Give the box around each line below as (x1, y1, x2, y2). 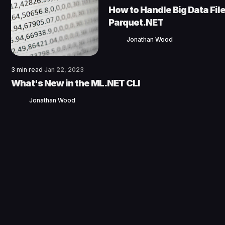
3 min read (11, 66, 44, 74)
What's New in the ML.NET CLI (11, 78, 140, 89)
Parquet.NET (108, 17, 163, 28)
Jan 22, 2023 (44, 66, 84, 74)
